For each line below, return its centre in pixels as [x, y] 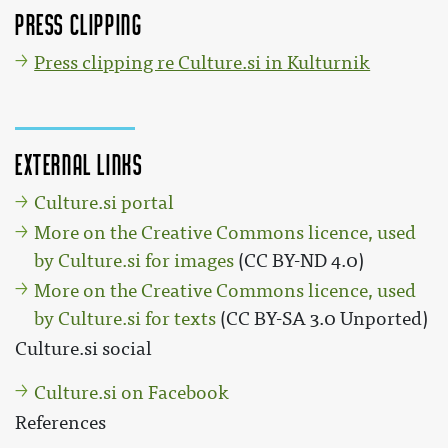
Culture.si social [83, 348]
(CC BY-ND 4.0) [299, 261]
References [60, 422]
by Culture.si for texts [125, 319]
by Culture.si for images [134, 261]
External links [79, 163]
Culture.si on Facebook [132, 392]
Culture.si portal [104, 203]
